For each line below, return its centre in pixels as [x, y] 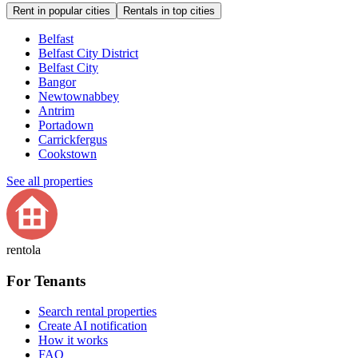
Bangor [57, 82]
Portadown [66, 125]
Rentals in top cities [169, 10]
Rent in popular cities [62, 10]
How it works [73, 340]
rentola [24, 249]
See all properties [50, 181]
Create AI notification [93, 326]
